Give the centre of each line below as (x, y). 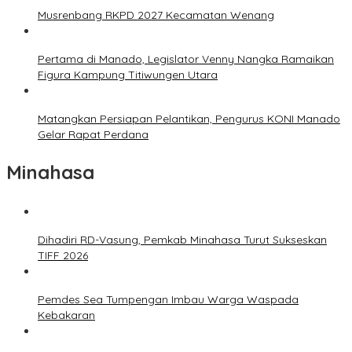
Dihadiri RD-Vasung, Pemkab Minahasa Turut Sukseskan (182, 240)
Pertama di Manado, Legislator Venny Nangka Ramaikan (186, 59)
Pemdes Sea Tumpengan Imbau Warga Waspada (168, 300)
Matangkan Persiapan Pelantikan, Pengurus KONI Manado (189, 119)
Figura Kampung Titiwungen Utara (128, 75)
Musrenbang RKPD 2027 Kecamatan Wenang (156, 15)
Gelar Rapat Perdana (93, 135)
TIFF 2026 (63, 256)
